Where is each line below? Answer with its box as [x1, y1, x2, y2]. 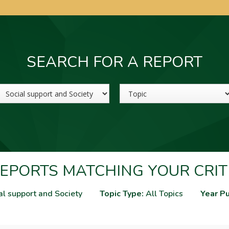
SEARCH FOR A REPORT [27, 52, 202, 73]
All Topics [144, 188, 183, 199]
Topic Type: [100, 188, 144, 199]
